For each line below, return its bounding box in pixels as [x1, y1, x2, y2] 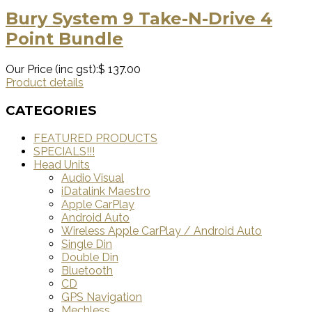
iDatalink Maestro [61, 184, 150, 198]
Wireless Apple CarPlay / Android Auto [61, 224, 262, 237]
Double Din [61, 250, 118, 264]
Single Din [61, 237, 112, 251]
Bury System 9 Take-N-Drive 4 [6, 8, 272, 29]
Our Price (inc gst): [6, 63, 98, 77]
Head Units [33, 157, 90, 171]
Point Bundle [6, 29, 123, 49]
